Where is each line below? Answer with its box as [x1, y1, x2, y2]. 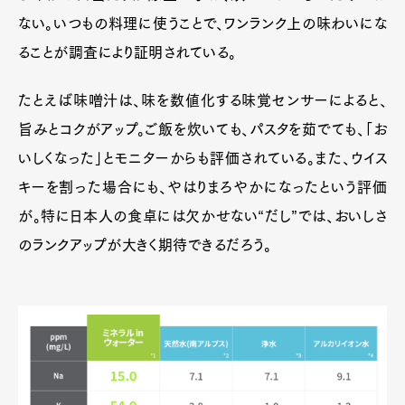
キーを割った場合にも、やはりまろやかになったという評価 [18, 179, 387, 194]
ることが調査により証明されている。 [18, 44, 237, 60]
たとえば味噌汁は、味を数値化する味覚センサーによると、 [18, 92, 387, 108]
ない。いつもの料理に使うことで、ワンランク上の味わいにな [18, 15, 387, 31]
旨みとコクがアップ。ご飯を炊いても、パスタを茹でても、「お [18, 121, 387, 137]
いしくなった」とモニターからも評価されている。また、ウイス [18, 150, 387, 165]
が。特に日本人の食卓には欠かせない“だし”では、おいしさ [18, 208, 387, 223]
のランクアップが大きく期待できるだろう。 [18, 237, 271, 252]
